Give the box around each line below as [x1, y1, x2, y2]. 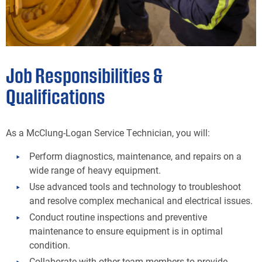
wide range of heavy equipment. [29, 164, 161, 176]
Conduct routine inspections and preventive [29, 211, 207, 223]
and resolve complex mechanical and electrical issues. [29, 194, 253, 206]
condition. [29, 239, 70, 251]
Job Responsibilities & [6, 64, 163, 87]
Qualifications [6, 85, 105, 108]
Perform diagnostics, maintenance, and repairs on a [29, 150, 242, 162]
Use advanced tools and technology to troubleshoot [29, 180, 241, 192]
